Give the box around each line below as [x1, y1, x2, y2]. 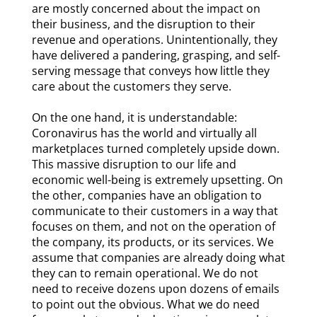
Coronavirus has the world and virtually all [31, 125, 257, 142]
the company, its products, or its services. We [31, 234, 274, 250]
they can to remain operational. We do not [31, 265, 258, 282]
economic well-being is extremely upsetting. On [31, 172, 283, 188]
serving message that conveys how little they [31, 63, 270, 79]
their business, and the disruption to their [31, 16, 255, 33]
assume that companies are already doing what [31, 250, 285, 266]
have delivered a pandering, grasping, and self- [31, 47, 280, 64]
